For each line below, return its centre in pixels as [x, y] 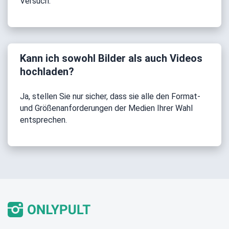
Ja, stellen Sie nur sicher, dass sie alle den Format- [110, 96]
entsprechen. [43, 120]
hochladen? [47, 72]
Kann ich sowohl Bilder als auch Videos [111, 58]
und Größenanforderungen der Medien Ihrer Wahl [106, 108]
